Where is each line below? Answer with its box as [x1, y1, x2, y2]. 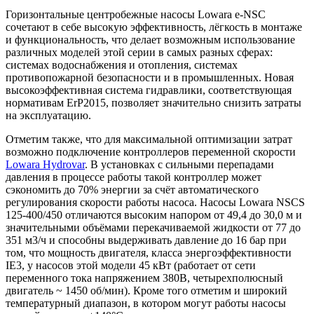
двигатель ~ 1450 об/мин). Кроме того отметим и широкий [6, 284, 287, 296]
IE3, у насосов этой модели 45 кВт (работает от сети [6, 259, 256, 271]
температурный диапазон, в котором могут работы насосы [6, 296, 286, 309]
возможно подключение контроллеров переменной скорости [6, 145, 296, 158]
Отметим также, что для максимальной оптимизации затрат [6, 132, 292, 145]
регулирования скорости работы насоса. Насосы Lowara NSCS [6, 196, 305, 208]
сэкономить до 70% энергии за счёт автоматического [6, 183, 259, 196]
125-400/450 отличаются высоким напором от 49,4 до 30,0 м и [6, 208, 302, 221]
